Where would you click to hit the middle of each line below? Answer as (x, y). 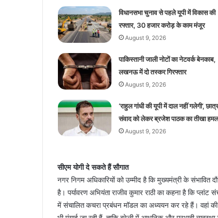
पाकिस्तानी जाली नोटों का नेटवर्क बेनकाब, (167, 59)
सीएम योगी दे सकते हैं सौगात (93, 167)
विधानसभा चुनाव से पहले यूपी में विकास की (167, 12)
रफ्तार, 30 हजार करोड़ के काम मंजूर (162, 25)
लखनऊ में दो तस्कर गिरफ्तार (152, 72)
